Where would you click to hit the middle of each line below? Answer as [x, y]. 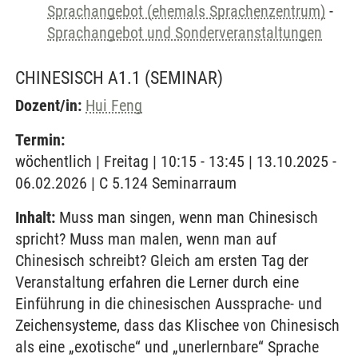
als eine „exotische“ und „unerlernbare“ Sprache [167, 347]
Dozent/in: [48, 105]
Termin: [40, 140]
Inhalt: [35, 217]
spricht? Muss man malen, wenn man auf [146, 239]
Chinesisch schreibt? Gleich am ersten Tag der [162, 261]
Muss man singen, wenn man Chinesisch [187, 217]
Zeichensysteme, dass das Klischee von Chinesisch [177, 325]
